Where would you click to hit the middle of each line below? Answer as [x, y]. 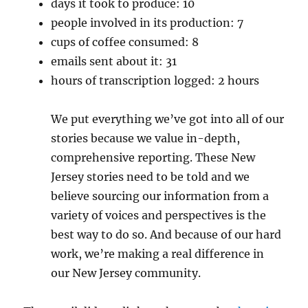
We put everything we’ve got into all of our [168, 119]
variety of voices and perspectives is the [159, 215]
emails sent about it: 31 [114, 61]
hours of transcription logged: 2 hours [155, 80]
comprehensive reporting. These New [153, 157]
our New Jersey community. [126, 273]
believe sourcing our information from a [160, 196]
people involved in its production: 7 [147, 22]
